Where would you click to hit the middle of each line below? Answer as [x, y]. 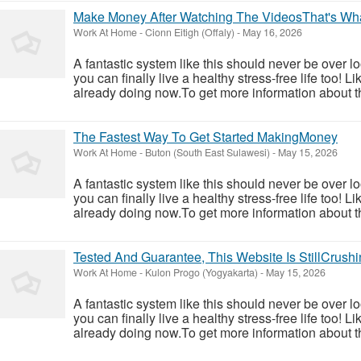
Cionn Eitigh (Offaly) [190, 32]
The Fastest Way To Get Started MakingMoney [205, 136]
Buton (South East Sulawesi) [207, 152]
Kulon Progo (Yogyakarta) [201, 272]
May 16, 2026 [271, 32]
